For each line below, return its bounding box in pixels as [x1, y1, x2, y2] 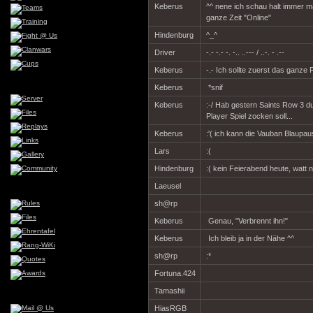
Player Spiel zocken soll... [205, 112, 293, 120]
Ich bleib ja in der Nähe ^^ [205, 234, 294, 242]
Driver [154, 48, 175, 57]
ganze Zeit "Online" [205, 13, 271, 22]
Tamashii [154, 286, 184, 295]
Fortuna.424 [154, 269, 196, 277]
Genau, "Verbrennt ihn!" [205, 217, 290, 225]
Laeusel [154, 182, 181, 190]
